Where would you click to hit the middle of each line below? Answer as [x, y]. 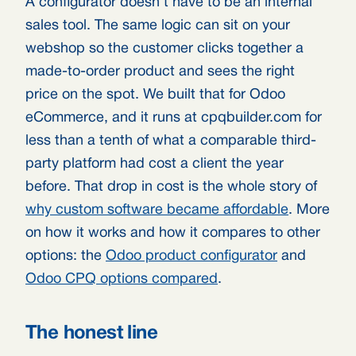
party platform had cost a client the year [155, 164]
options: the [66, 256]
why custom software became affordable [157, 210]
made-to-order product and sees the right [160, 72]
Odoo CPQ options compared [122, 279]
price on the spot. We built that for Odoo [155, 95]
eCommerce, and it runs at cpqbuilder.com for [174, 118]
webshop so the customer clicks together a [164, 49]
